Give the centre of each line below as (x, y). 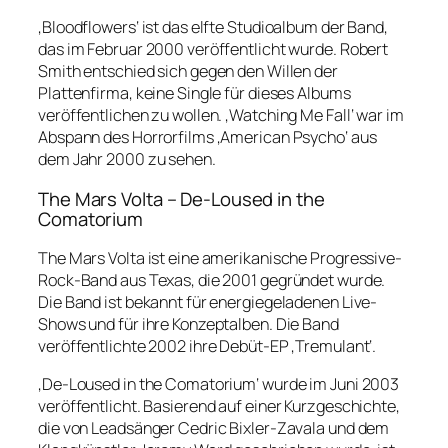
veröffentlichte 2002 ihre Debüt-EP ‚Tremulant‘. (207, 346)
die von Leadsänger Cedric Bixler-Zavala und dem (214, 428)
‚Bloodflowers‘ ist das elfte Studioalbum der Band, (213, 27)
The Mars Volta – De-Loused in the (181, 198)
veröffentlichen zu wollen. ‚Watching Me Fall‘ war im (221, 115)
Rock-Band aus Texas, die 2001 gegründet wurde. (212, 280)
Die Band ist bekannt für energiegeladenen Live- (208, 302)
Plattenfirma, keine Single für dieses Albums (194, 93)
